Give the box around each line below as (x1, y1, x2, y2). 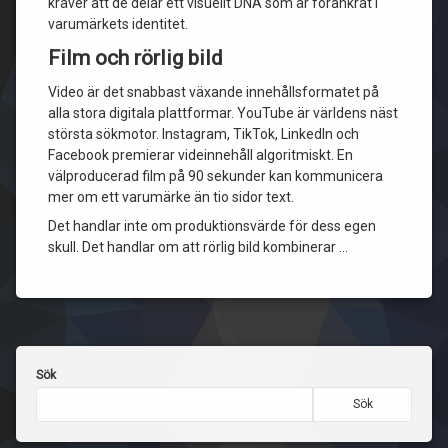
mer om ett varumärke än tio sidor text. (48, 189, 294, 205)
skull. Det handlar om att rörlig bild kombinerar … (48, 239, 348, 255)
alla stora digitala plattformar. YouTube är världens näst (48, 105, 398, 121)
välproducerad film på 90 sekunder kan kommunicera (48, 168, 383, 184)
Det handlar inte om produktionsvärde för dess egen (48, 218, 376, 234)
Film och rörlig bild (48, 46, 223, 70)
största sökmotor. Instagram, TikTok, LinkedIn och (48, 126, 359, 142)
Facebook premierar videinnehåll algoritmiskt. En (48, 147, 353, 163)
